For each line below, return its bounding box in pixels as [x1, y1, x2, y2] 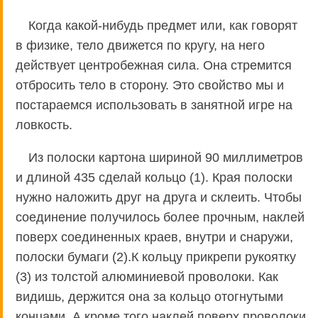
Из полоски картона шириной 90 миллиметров [28, 150, 303, 165]
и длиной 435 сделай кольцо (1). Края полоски [16, 170, 292, 185]
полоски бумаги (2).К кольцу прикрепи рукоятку [16, 250, 296, 265]
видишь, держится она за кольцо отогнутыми [16, 290, 283, 305]
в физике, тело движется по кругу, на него [16, 38, 265, 53]
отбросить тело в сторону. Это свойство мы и [16, 78, 284, 93]
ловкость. [16, 118, 72, 133]
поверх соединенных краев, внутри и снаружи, [16, 230, 293, 245]
